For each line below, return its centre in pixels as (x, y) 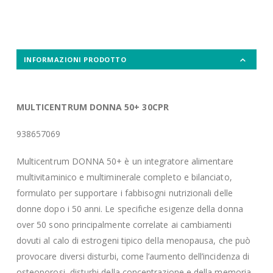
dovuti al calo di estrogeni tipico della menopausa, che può (133, 240)
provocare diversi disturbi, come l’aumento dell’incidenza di (133, 256)
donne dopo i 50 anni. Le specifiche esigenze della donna (129, 208)
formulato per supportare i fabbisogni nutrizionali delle (124, 193)
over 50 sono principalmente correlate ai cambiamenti (124, 224)
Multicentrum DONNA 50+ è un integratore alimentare (125, 161)
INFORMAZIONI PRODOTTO (75, 60)
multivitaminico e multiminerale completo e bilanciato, (124, 177)
